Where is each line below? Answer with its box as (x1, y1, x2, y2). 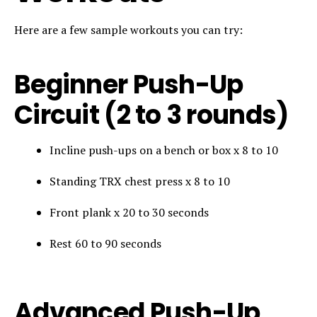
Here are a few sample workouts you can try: (14, 21, 243, 38)
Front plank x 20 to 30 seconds (50, 204, 209, 220)
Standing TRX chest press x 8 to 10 (50, 173, 230, 189)
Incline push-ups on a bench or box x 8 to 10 (50, 142, 278, 158)
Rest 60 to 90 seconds (50, 235, 161, 251)
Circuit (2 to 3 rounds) (14, 96, 289, 133)
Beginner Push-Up (14, 66, 243, 103)
